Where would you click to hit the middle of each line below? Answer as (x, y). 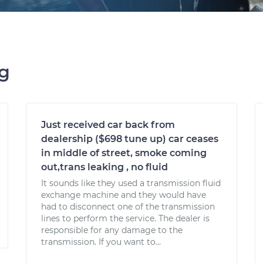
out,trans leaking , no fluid (104, 167)
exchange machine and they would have (124, 195)
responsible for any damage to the (112, 230)
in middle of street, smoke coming (124, 153)
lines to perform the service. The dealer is (125, 218)
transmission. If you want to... (101, 242)
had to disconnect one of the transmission (128, 207)
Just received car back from (108, 125)
